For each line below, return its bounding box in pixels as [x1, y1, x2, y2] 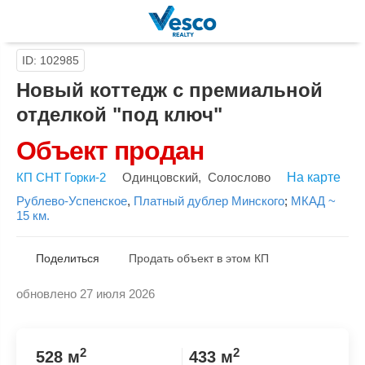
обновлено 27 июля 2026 [16, 287, 155, 301]
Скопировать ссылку [52, 319, 161, 332]
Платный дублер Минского [134, 194, 284, 208]
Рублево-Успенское [16, 194, 127, 208]
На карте [287, 170, 341, 184]
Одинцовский [122, 170, 198, 184]
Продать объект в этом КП [129, 252, 269, 265]
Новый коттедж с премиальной [16, 79, 323, 101]
